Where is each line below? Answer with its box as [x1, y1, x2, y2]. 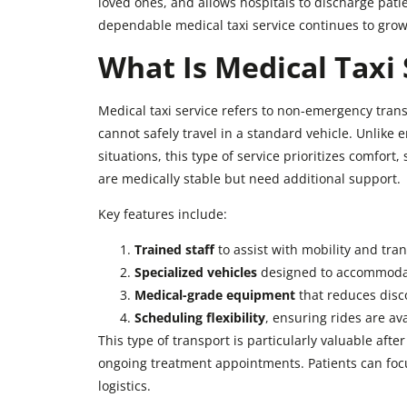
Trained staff [134, 241, 214, 259]
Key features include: [97, 204, 227, 223]
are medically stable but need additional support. [97, 169, 401, 187]
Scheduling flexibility [134, 309, 265, 327]
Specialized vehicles [134, 263, 257, 282]
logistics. [97, 377, 151, 395]
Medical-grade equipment [134, 286, 295, 304]
